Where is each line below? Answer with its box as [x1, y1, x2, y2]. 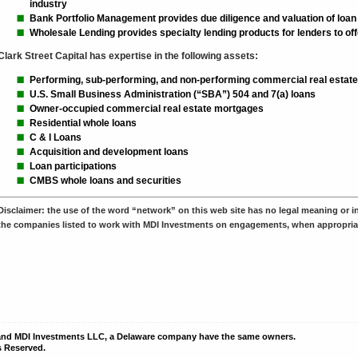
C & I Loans [29, 132, 82, 143]
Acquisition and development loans [29, 146, 189, 157]
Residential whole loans [29, 117, 137, 129]
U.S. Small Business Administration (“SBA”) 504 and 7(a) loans [29, 89, 316, 100]
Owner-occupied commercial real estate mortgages [29, 103, 264, 114]
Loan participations [29, 161, 117, 172]
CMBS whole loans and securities [29, 175, 181, 186]
